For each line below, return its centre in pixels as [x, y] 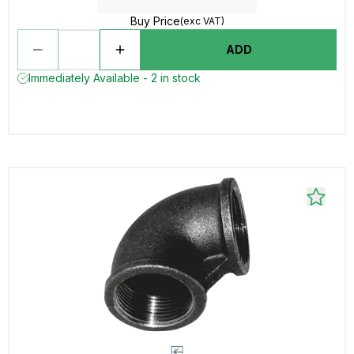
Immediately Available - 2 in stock [115, 78]
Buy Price [155, 21]
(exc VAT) [202, 21]
